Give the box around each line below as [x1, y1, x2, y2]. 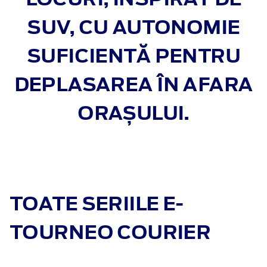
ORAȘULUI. [77, 99, 190, 126]
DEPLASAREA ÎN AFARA [14, 70, 253, 98]
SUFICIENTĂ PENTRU [26, 42, 241, 69]
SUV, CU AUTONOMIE [27, 13, 240, 41]
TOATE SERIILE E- [10, 190, 184, 217]
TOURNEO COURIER [10, 218, 211, 246]
